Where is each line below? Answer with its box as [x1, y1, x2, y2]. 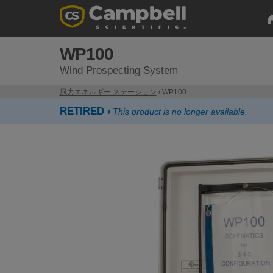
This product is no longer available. [112, 107, 247, 116]
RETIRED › [59, 105, 111, 117]
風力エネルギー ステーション [59, 88, 157, 96]
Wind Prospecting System [59, 65, 178, 76]
